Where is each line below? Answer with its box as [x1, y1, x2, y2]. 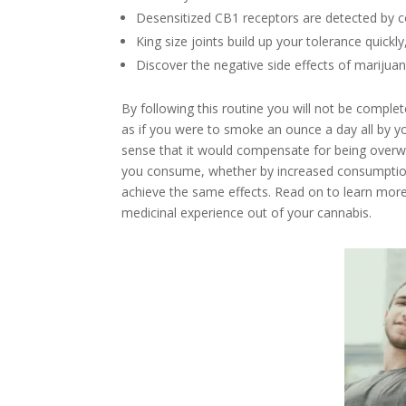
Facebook [176, 275, 239, 293]
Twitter [295, 275, 346, 293]
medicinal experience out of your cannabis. [121, 203, 372, 221]
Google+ [176, 315, 231, 333]
